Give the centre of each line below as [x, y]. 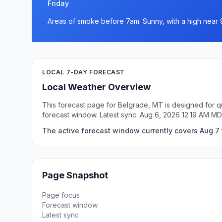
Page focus [61, 195]
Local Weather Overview [96, 87]
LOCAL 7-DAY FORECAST [83, 72]
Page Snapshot [75, 175]
